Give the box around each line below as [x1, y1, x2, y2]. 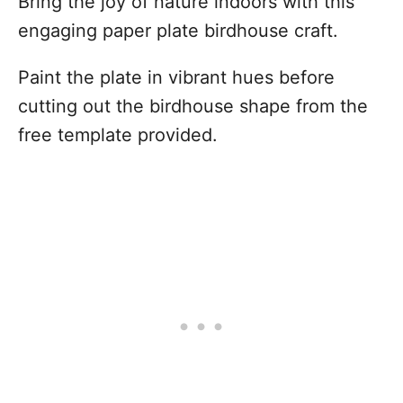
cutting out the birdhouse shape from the [18, 95, 368, 117]
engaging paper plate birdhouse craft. [18, 20, 338, 41]
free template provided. [18, 124, 218, 146]
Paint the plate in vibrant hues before [18, 67, 335, 88]
